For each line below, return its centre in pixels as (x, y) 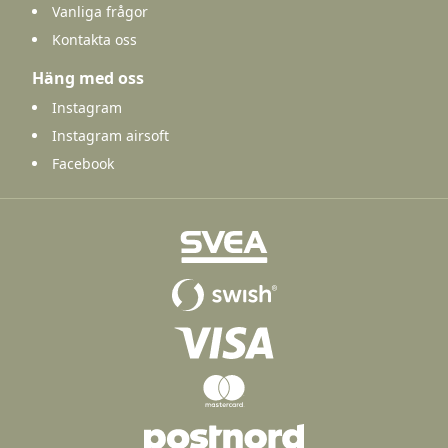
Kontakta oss (94, 40)
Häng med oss (88, 78)
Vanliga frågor (100, 12)
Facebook (83, 164)
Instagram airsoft (110, 136)
